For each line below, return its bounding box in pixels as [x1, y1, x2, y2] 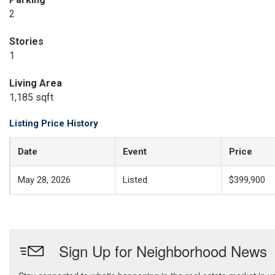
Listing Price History [9, 118, 98, 129]
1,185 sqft [9, 91, 53, 103]
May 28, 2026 [18, 174, 71, 185]
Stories [9, 36, 44, 47]
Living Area [9, 77, 62, 89]
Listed [123, 174, 147, 185]
